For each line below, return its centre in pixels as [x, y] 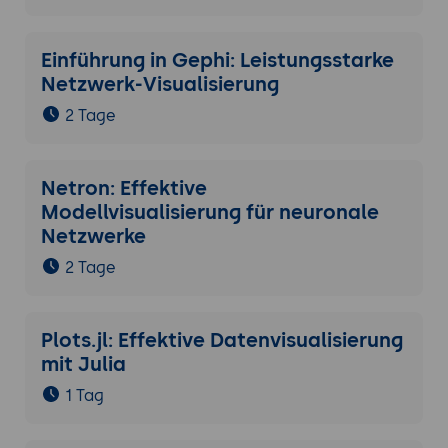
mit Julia [83, 364]
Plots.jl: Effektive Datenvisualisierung [221, 340]
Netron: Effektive [123, 188]
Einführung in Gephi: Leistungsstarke [217, 60]
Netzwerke [93, 236]
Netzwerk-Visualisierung [159, 84]
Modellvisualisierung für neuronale [209, 212]
